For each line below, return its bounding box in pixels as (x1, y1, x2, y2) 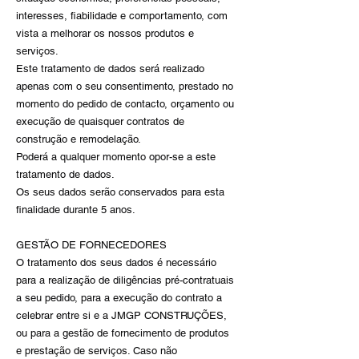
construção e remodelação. (16, 133, 141, 145)
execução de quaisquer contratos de (16, 115, 184, 127)
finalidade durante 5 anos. (16, 204, 135, 216)
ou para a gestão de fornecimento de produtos (16, 327, 229, 339)
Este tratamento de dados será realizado (16, 63, 204, 75)
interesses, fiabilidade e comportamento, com (16, 10, 228, 22)
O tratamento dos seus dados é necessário (16, 256, 216, 268)
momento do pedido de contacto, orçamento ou (16, 98, 234, 110)
